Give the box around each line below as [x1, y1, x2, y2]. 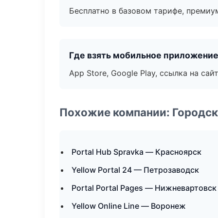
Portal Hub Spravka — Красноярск [72, 147, 201, 157]
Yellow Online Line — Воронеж [72, 201, 186, 211]
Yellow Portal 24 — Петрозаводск [72, 165, 199, 175]
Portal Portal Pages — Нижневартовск [72, 183, 217, 193]
